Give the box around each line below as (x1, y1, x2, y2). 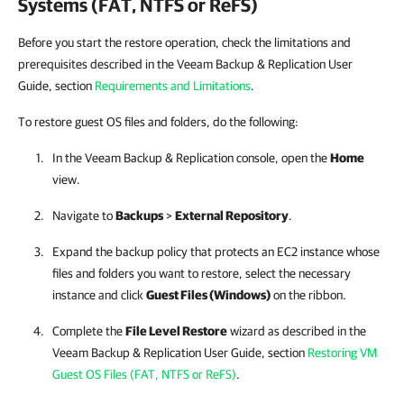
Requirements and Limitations (95, 78, 251, 93)
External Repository (175, 208, 289, 223)
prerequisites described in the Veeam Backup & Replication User (18, 57, 353, 71)
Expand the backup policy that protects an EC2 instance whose (52, 244, 380, 259)
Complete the (52, 324, 125, 338)
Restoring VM (308, 345, 377, 360)
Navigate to (52, 208, 115, 223)
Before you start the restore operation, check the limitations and (18, 35, 351, 50)
